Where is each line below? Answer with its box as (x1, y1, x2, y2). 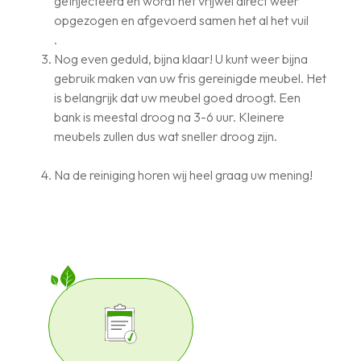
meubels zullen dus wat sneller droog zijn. (54, 127, 278, 144)
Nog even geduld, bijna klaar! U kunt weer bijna (54, 50, 309, 67)
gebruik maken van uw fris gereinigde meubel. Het (54, 69, 327, 86)
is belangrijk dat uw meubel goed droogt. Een (54, 89, 301, 106)
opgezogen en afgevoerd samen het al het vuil (54, 11, 309, 28)
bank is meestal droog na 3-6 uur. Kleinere (54, 108, 285, 125)
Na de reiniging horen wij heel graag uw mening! (54, 166, 313, 183)
